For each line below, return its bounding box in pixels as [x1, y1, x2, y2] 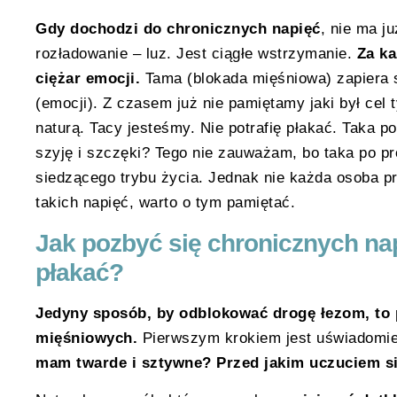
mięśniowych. [35, 329, 137, 346]
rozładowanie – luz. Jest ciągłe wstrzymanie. [35, 45, 357, 63]
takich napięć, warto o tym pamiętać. [35, 194, 295, 212]
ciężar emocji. [35, 70, 145, 88]
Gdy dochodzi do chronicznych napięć [35, 20, 321, 38]
